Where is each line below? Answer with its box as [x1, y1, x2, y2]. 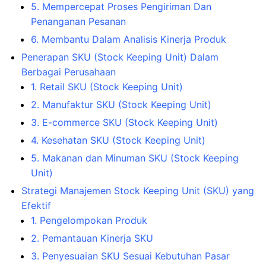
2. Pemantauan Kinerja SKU [31, 232, 153, 244]
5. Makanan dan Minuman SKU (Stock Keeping [31, 151, 239, 164]
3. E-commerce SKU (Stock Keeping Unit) [31, 116, 218, 128]
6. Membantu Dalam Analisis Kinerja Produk [31, 33, 226, 45]
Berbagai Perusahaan [21, 65, 116, 78]
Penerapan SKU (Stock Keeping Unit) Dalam [21, 50, 218, 63]
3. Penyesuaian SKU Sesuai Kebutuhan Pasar [31, 249, 230, 262]
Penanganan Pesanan [31, 15, 126, 27]
